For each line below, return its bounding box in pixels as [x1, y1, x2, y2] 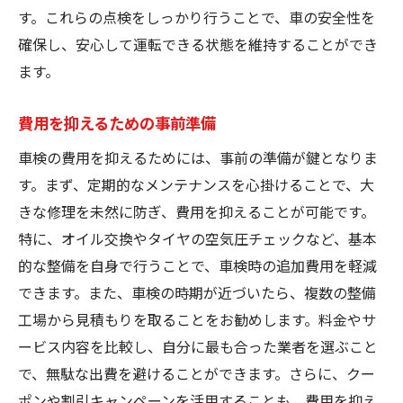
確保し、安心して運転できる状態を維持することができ [18, 32, 378, 55]
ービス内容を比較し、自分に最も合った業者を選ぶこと [18, 335, 378, 357]
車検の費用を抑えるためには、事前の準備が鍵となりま [18, 146, 378, 168]
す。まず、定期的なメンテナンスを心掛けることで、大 [18, 173, 374, 195]
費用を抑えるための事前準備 [18, 111, 216, 134]
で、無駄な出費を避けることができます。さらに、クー [18, 362, 375, 384]
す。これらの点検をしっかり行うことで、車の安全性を [18, 5, 375, 28]
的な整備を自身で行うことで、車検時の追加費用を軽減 [18, 254, 377, 276]
